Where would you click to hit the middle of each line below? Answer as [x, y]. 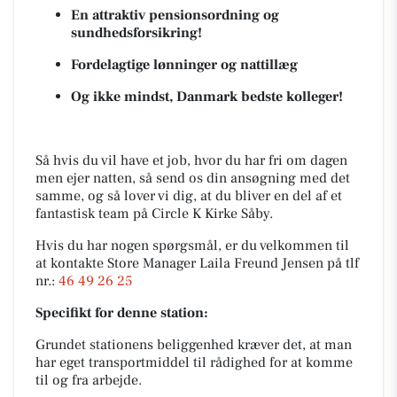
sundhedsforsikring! [138, 33]
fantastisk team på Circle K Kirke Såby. [154, 214]
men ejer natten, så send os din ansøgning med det [193, 178]
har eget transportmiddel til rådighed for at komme [194, 362]
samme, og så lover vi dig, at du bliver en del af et [189, 196]
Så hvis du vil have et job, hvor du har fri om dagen [191, 160]
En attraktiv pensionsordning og [175, 15]
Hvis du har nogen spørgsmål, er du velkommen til [192, 245]
